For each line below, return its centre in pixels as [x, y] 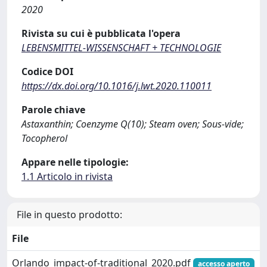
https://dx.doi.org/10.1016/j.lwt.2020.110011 [117, 86]
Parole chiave [53, 110]
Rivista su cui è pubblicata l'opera [101, 33]
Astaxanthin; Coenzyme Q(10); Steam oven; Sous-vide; [133, 124]
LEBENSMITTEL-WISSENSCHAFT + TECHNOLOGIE [121, 48]
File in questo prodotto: [69, 215]
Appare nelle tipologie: [75, 162]
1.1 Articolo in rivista [67, 176]
